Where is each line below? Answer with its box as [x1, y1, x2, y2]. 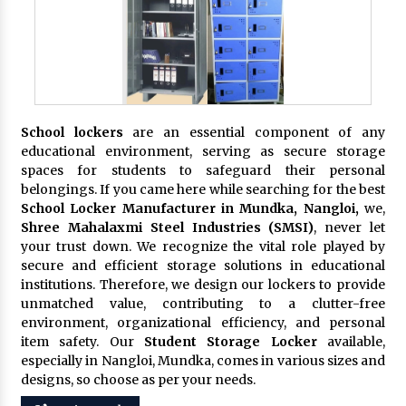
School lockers [21, 123, 123, 140]
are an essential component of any [122, 123, 386, 140]
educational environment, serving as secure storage [21, 142, 385, 159]
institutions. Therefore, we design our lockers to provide [21, 275, 385, 293]
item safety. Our [21, 333, 144, 350]
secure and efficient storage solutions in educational [21, 256, 385, 274]
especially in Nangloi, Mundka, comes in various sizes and [21, 352, 385, 369]
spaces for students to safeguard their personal [21, 161, 385, 179]
